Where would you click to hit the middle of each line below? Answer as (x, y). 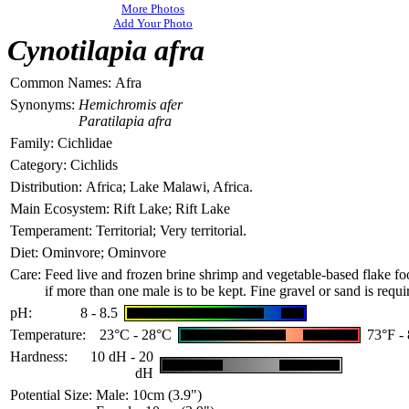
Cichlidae (85, 143)
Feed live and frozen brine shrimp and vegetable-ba (192, 274)
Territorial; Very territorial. (171, 231)
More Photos (153, 9)
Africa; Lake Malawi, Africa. (169, 187)
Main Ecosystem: (60, 209)
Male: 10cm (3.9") (149, 395)
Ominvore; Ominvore (104, 252)
